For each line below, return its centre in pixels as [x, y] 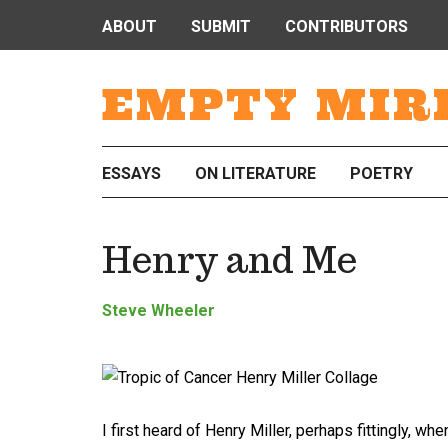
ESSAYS [131, 173]
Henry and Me [229, 259]
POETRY [381, 173]
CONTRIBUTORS [346, 26]
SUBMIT [221, 26]
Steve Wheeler [158, 310]
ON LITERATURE [255, 173]
